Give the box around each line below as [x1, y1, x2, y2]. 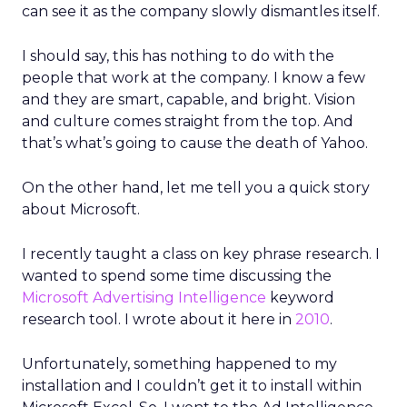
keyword [266, 289, 334, 306]
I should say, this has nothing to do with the [22, 47, 334, 65]
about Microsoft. [22, 201, 140, 218]
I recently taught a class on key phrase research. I [22, 245, 380, 263]
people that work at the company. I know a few [22, 69, 365, 86]
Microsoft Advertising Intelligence [22, 289, 266, 306]
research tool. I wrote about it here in [22, 311, 295, 328]
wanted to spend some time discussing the [22, 267, 332, 284]
